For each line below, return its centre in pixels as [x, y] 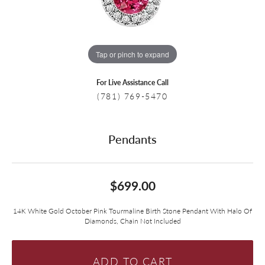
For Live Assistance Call [132, 82]
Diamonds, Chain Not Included [132, 221]
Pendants [132, 139]
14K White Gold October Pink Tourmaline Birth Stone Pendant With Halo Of [132, 211]
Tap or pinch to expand [132, 54]
